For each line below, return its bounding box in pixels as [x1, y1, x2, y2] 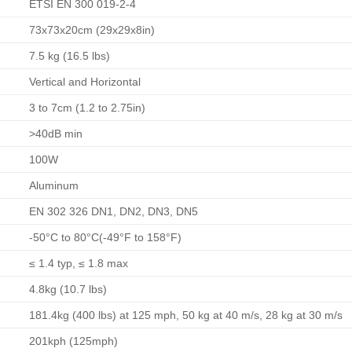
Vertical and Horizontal [29, 75, 141, 88]
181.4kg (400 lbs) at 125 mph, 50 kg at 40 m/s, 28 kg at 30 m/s [29, 308, 343, 321]
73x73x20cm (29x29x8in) [29, 23, 156, 36]
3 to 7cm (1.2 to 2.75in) [29, 101, 146, 114]
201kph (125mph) [29, 334, 119, 347]
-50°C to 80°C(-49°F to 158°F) [29, 230, 182, 244]
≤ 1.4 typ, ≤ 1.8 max [29, 256, 129, 269]
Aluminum [29, 178, 79, 192]
